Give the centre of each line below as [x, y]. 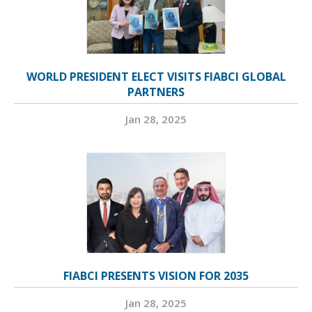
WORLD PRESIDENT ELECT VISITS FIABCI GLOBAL [156, 77]
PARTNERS [156, 92]
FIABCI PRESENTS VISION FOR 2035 [156, 276]
